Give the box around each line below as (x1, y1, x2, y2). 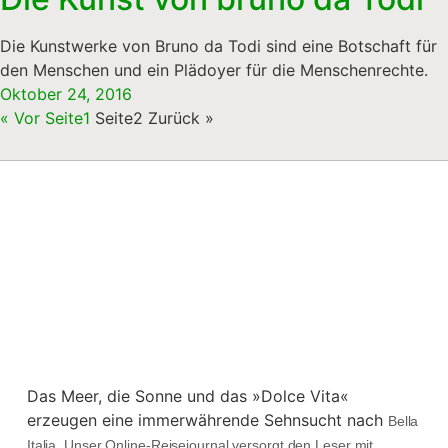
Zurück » (148, 107, 214, 128)
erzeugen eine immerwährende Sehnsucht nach (26, 409, 388, 430)
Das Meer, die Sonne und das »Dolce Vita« (26, 385, 349, 406)
